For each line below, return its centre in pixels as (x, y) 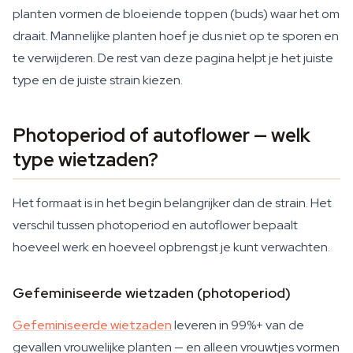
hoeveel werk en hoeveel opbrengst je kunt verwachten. (171, 247)
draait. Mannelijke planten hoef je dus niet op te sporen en (176, 36)
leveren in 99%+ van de (238, 325)
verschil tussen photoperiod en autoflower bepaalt (155, 225)
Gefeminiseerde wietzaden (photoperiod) (152, 293)
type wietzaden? (85, 160)
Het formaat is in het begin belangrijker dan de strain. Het (172, 203)
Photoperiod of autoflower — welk (162, 135)
